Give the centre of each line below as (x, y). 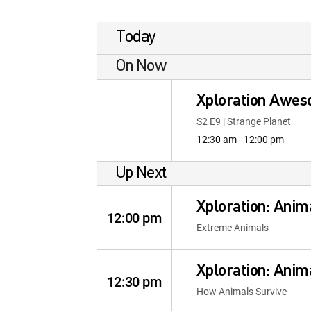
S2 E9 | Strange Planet (243, 121)
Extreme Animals (232, 227)
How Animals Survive (241, 291)
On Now (141, 67)
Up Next (141, 173)
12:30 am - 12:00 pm (240, 139)
